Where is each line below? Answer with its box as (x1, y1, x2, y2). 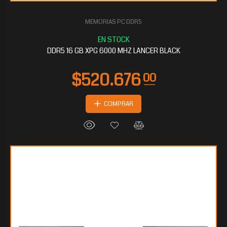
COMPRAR (104, 100, 133, 108)
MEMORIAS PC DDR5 (85, 17, 142, 26)
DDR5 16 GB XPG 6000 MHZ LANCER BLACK (47, 46, 180, 56)
